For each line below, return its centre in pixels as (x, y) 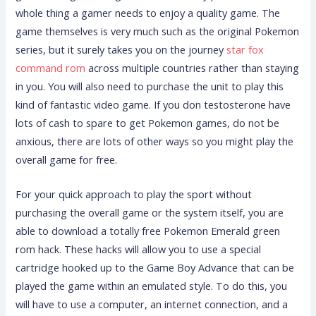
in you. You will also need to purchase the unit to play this (150, 86)
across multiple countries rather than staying (193, 67)
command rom (51, 67)
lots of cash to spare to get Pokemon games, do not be (148, 122)
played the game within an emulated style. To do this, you (152, 286)
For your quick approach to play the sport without (134, 194)
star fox (245, 49)
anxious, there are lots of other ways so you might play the (155, 141)
